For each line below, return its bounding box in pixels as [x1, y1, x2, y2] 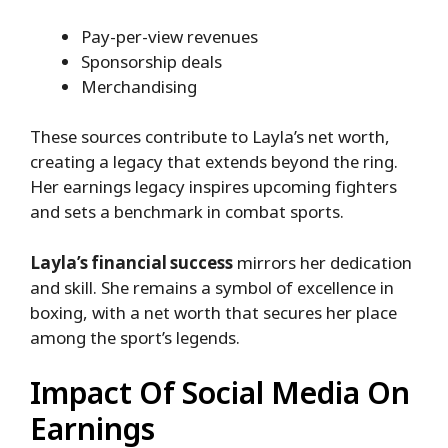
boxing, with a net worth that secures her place [30, 300, 397, 324]
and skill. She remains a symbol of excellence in [30, 275, 394, 299]
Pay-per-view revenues [81, 24, 258, 48]
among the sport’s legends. [30, 325, 240, 349]
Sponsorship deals [81, 49, 222, 73]
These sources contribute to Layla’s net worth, [30, 125, 390, 149]
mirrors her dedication [233, 250, 412, 274]
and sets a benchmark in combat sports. [30, 200, 344, 224]
